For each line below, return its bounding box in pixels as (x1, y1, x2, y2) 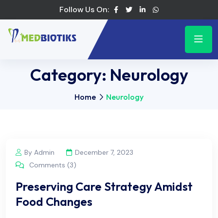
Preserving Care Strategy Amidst (16, 179, 193, 194)
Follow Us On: (59, 4, 109, 15)
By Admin (24, 147, 54, 157)
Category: (30, 64, 110, 86)
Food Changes (16, 194, 92, 209)
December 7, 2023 (75, 147, 133, 157)
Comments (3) (27, 160, 76, 169)
